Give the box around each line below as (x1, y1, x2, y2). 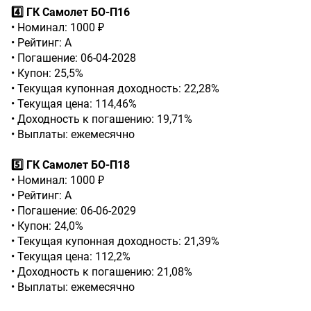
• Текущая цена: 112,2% (11, 250, 131, 263)
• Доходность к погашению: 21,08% (11, 265, 192, 278)
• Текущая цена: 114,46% (11, 97, 137, 110)
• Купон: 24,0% (11, 219, 83, 233)
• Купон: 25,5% (11, 67, 83, 80)
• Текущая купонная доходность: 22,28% (11, 82, 219, 95)
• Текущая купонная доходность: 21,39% (11, 235, 219, 248)
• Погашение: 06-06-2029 (11, 204, 136, 217)
